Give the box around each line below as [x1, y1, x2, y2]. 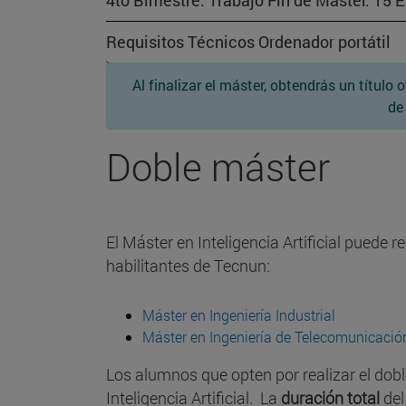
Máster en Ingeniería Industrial [142, 305, 335, 325]
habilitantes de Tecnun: [106, 255, 270, 277]
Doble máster [106, 141, 330, 192]
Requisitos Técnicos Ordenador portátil [106, 31, 391, 53]
